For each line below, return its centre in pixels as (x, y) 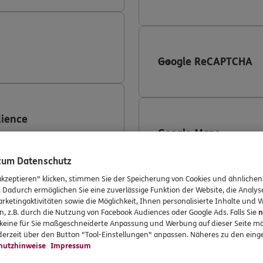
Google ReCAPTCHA (205, 62)
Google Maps (189, 133)
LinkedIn (180, 205)
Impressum (70, 246)
